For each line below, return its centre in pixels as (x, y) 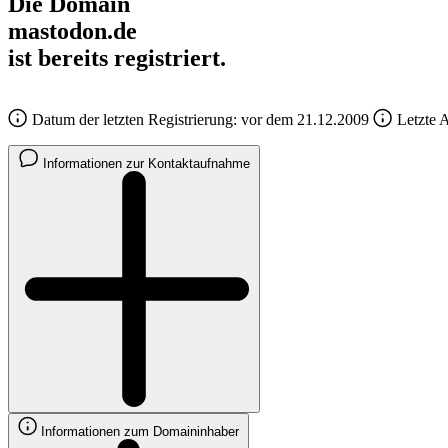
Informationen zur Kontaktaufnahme (146, 163)
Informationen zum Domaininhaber (140, 431)
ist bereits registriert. (117, 57)
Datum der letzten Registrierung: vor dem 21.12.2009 (198, 119)
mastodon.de (72, 30)
